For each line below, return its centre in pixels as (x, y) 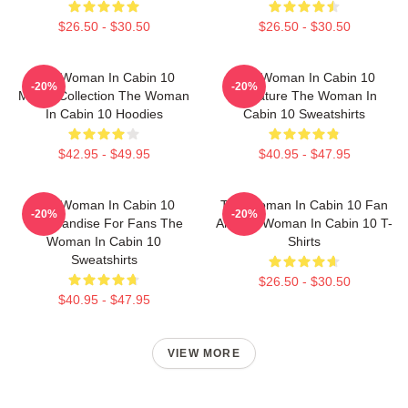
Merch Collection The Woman (104, 96)
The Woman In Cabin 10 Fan (304, 205)
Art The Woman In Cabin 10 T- (304, 223)
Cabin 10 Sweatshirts (304, 114)
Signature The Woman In (304, 96)
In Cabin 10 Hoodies (104, 114)
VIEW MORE (204, 353)
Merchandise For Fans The (104, 223)
